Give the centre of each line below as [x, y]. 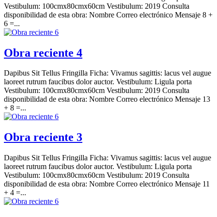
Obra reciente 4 [43, 53]
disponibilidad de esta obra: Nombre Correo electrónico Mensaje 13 [107, 99]
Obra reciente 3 [43, 137]
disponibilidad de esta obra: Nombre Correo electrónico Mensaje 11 [107, 184]
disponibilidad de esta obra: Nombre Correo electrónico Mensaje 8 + [108, 15]
